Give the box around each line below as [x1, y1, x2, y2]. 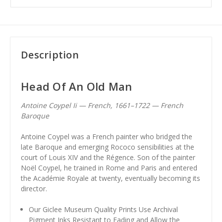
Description [21, 48, 79, 62]
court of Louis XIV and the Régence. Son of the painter [21, 152, 195, 162]
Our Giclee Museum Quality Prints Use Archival [29, 204, 178, 214]
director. [21, 183, 47, 193]
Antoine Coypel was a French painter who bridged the [21, 131, 192, 141]
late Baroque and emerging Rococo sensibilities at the [21, 142, 194, 152]
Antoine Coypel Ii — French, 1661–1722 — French [21, 100, 183, 110]
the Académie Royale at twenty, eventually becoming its [21, 173, 200, 183]
